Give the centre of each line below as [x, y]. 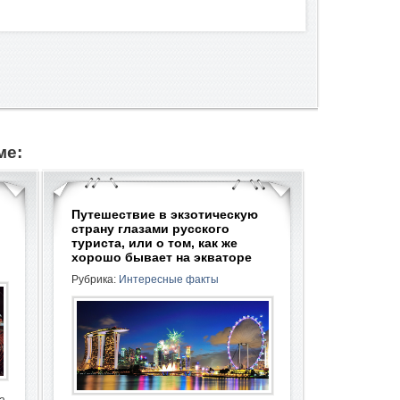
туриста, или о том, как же [154, 243]
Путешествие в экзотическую [165, 214]
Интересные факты [169, 279]
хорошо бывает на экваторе [162, 257]
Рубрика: [95, 279]
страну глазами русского [150, 229]
